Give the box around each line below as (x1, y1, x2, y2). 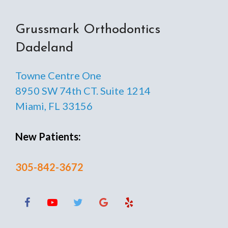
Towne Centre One (15, 69, 101, 82)
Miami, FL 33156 (15, 100, 93, 112)
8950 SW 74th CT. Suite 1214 (15, 84, 151, 97)
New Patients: (15, 130, 81, 143)
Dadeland (15, 41, 73, 55)
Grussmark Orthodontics (15, 23, 160, 37)
